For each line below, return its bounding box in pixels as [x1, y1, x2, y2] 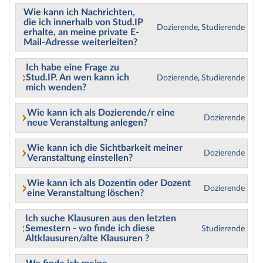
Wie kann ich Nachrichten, [23, 8, 136, 17]
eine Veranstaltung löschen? [26, 188, 144, 198]
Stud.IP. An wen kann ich [25, 73, 129, 82]
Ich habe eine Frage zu [25, 63, 119, 72]
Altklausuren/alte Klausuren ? [25, 234, 149, 243]
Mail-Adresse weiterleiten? [23, 38, 138, 47]
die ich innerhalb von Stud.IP [23, 18, 144, 27]
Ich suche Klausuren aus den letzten [25, 214, 176, 223]
